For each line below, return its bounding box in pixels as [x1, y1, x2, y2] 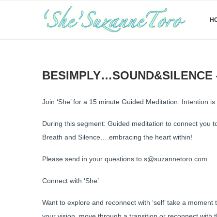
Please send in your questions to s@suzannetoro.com [42, 155, 207, 163]
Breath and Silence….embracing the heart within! [42, 133, 192, 141]
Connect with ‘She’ [42, 177, 99, 185]
